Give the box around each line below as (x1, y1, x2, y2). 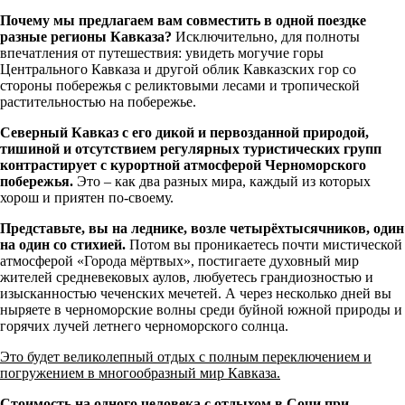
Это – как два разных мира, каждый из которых (73, 173, 371, 189)
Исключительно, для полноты (172, 28, 360, 44)
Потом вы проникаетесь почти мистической (126, 236, 402, 252)
